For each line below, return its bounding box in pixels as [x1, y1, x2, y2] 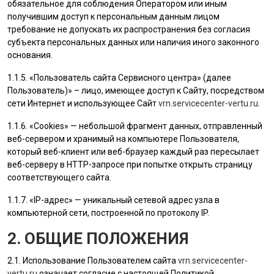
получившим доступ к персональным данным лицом [7, 12, 220, 21]
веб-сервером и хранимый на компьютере [7, 134, 180, 144]
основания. [7, 50, 53, 60]
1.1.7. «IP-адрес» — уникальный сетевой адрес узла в [7, 195, 220, 205]
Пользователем [87, 256, 151, 265]
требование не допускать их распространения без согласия [7, 24, 250, 34]
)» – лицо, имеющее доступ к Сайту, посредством [65, 86, 264, 95]
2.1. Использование [7, 256, 87, 265]
